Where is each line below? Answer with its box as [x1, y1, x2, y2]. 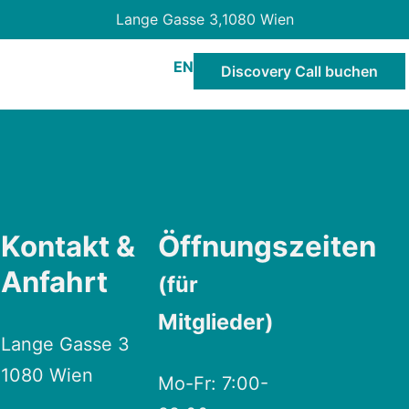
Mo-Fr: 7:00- [158, 372, 269, 395]
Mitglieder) [158, 309, 275, 336]
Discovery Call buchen [221, 62, 379, 81]
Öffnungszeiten [158, 229, 377, 265]
